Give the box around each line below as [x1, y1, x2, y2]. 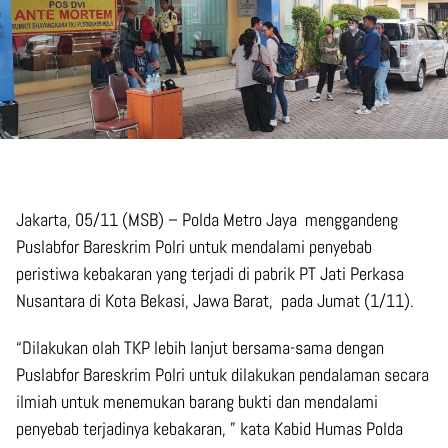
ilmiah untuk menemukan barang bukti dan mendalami [16, 390, 378, 414]
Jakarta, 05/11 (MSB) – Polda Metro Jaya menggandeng [16, 208, 398, 232]
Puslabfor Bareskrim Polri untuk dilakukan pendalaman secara [16, 363, 429, 387]
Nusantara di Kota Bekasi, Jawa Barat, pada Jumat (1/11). [16, 289, 414, 313]
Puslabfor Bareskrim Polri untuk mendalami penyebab [16, 235, 372, 259]
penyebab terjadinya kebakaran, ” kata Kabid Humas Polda [16, 417, 403, 441]
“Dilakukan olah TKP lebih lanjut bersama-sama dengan [16, 336, 384, 360]
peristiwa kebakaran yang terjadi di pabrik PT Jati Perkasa [16, 262, 404, 286]
